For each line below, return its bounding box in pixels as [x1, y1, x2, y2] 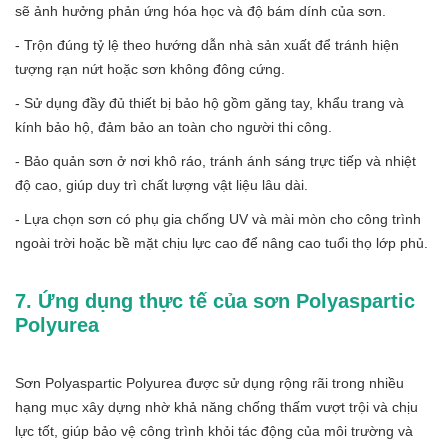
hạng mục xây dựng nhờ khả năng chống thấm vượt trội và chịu [15, 398, 418, 415]
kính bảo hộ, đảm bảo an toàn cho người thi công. [15, 118, 332, 135]
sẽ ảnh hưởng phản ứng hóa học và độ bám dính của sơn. [15, 2, 386, 19]
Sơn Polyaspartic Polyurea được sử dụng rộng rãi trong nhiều [15, 374, 404, 391]
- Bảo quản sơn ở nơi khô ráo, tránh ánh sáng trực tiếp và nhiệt [15, 152, 416, 169]
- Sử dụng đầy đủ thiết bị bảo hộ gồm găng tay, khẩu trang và [15, 94, 404, 111]
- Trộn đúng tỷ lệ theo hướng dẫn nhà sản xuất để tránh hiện [15, 36, 399, 53]
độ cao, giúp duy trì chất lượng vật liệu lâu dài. [15, 176, 308, 193]
